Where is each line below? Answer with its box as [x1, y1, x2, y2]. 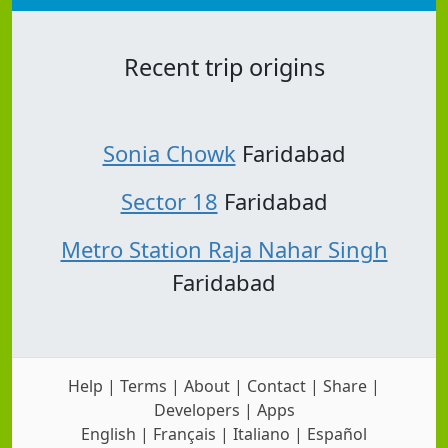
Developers [153, 398, 240, 421]
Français [153, 422, 216, 445]
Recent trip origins [123, 51, 325, 84]
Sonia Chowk [102, 138, 236, 169]
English [81, 422, 136, 445]
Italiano [233, 422, 290, 445]
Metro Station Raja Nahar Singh [60, 234, 388, 265]
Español [307, 422, 367, 445]
